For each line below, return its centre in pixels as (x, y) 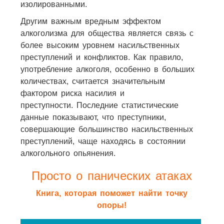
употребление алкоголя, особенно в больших (107, 69)
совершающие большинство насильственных (106, 129)
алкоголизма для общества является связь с (107, 33)
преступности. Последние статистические (99, 105)
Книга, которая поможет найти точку (112, 193)
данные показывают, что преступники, (93, 117)
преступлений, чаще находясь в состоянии (103, 141)
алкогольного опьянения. (68, 153)
